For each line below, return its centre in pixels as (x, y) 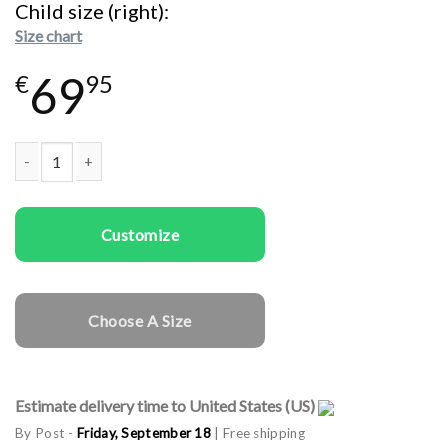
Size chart (48, 35)
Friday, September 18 (144, 432)
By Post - (46, 432)
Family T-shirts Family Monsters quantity (144, 194)
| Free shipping (258, 432)
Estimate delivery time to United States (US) (166, 405)
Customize (140, 234)
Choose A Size (140, 320)
